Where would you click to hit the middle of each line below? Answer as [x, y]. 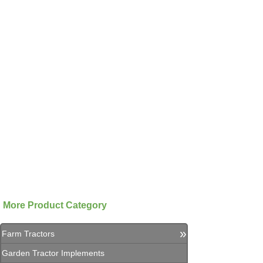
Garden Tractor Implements [53, 253]
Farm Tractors [28, 234]
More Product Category [55, 205]
